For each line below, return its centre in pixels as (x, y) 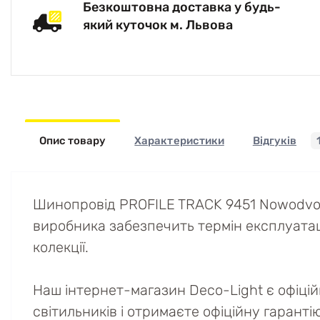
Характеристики (179, 141)
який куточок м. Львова (158, 25)
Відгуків (275, 141)
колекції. (61, 247)
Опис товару (73, 141)
